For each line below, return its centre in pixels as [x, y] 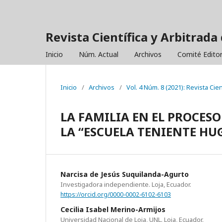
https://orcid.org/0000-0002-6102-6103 [116, 194]
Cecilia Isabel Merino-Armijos [113, 209]
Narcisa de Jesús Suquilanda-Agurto [125, 174]
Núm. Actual [99, 54]
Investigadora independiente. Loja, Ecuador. [126, 184]
